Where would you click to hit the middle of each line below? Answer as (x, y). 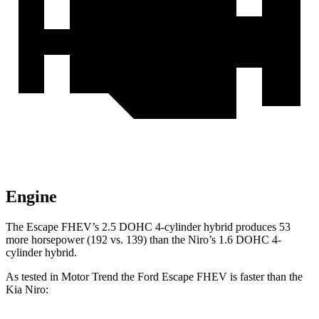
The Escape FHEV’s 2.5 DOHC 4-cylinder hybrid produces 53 (148, 227)
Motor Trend (90, 277)
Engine (31, 197)
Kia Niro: (27, 290)
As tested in (33, 277)
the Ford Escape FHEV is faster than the (210, 277)
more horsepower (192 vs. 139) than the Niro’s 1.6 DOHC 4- (143, 240)
